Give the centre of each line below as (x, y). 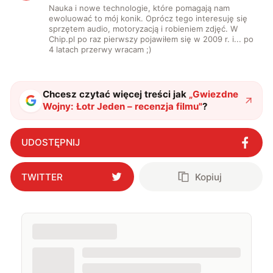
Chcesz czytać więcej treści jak (115, 94)
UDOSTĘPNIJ (50, 143)
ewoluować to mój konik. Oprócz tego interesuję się (148, 18)
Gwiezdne (216, 94)
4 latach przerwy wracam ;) (101, 49)
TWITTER (42, 177)
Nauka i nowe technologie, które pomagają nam (140, 8)
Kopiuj (209, 177)
